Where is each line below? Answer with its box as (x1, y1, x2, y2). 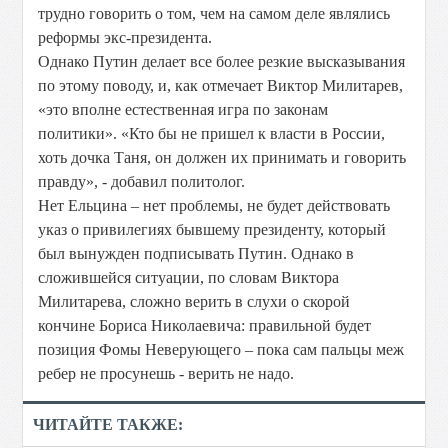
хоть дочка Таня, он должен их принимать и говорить (38, 149, 407, 166)
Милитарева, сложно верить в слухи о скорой (38, 293, 351, 310)
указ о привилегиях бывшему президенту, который (38, 221, 387, 238)
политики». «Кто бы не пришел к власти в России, (38, 125, 386, 142)
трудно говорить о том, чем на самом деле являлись (38, 5, 391, 22)
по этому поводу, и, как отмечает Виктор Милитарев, (38, 77, 404, 94)
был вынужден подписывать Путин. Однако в (38, 245, 355, 262)
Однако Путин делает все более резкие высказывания (38, 53, 406, 70)
